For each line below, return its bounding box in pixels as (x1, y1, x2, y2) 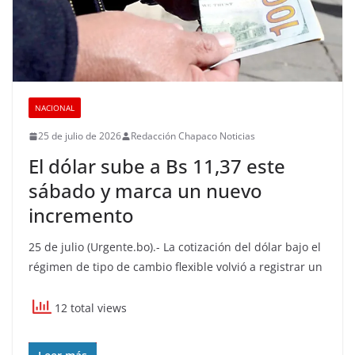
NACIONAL (35, 102, 74, 114)
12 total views (52, 300, 127, 316)
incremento (29, 202, 134, 229)
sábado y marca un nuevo (29, 177, 262, 204)
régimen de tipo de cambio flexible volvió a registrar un (29, 259, 323, 275)
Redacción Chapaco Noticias (131, 129, 255, 143)
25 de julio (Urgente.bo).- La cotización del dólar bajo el (29, 239, 321, 255)
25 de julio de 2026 (38, 129, 121, 143)
